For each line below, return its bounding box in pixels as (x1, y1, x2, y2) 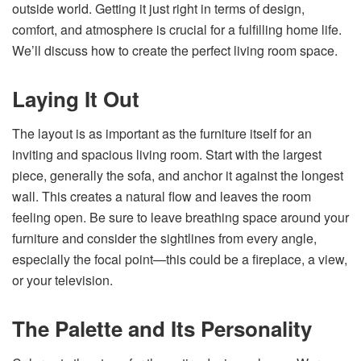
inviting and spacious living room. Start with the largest (12, 144, 322, 164)
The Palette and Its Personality (12, 313, 312, 343)
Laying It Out (12, 83, 139, 114)
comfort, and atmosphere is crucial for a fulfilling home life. (12, 19, 342, 39)
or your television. (12, 270, 113, 289)
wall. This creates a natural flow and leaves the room (12, 186, 311, 205)
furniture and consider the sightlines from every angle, (12, 228, 317, 247)
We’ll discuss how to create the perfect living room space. (12, 40, 338, 60)
